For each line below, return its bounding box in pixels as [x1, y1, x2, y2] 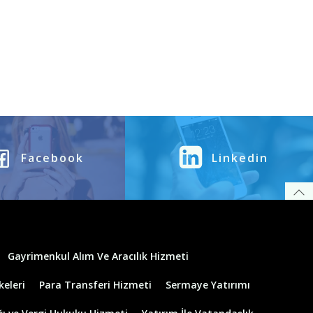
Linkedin [212, 150, 269, 166]
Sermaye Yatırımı [165, 277, 250, 291]
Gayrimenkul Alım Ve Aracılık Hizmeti [8, 249, 189, 263]
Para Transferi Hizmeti [38, 277, 152, 291]
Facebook [20, 150, 84, 166]
